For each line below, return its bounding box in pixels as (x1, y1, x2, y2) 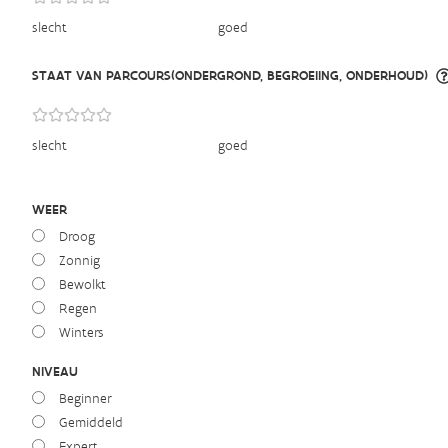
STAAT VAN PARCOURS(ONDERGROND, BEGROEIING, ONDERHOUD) (32, 67, 428, 84)
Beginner (59, 390, 113, 407)
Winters (59, 324, 105, 341)
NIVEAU (32, 363, 78, 380)
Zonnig (59, 252, 101, 269)
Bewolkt (59, 276, 107, 293)
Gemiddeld (59, 414, 124, 431)
